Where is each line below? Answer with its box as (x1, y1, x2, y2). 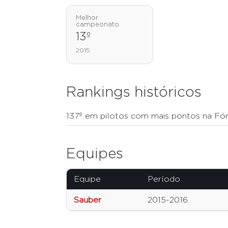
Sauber (74, 196, 101, 205)
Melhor (76, 15, 98, 22)
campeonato (76, 21, 119, 28)
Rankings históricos (66, 85, 202, 100)
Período (148, 175, 180, 184)
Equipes (66, 147, 123, 162)
